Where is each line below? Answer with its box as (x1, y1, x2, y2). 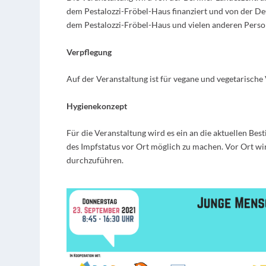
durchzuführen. (66, 154, 123, 165)
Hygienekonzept (66, 100, 127, 111)
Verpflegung (66, 46, 112, 57)
